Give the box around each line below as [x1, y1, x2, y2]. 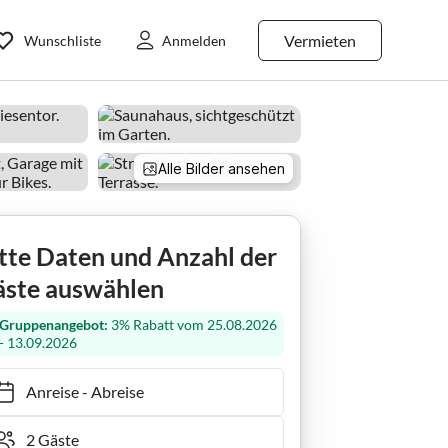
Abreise [80, 382, 134, 401]
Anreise [15, 382, 69, 401]
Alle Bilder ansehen [158, 160, 285, 177]
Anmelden [162, 31, 226, 49]
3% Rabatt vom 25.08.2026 [108, 317, 278, 333]
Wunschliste [24, 31, 101, 49]
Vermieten [284, 30, 356, 50]
